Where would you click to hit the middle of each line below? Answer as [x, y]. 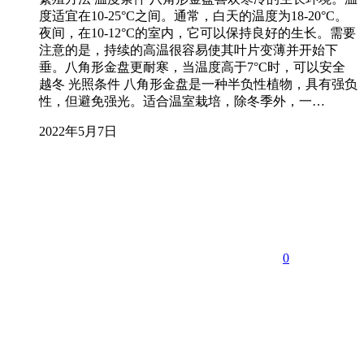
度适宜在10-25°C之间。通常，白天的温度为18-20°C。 [193, 16]
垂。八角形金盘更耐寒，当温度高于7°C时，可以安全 [192, 67]
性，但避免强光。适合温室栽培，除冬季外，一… [182, 102]
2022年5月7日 [78, 132]
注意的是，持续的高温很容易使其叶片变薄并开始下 [188, 50]
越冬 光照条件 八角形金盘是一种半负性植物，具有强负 [198, 84]
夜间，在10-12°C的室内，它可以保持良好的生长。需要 [197, 33]
